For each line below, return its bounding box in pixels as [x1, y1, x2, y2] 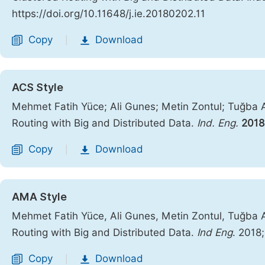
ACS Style [12, 81, 63, 93]
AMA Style [12, 190, 67, 203]
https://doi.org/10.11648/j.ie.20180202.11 [12, 8, 205, 20]
